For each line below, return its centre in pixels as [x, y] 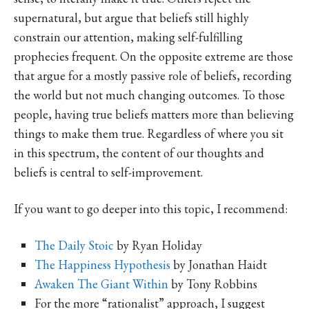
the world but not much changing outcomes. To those [149, 94]
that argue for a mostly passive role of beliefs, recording [153, 75]
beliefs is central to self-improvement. [108, 172]
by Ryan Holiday [158, 245]
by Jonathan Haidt [219, 264]
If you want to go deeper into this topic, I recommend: [151, 208]
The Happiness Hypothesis [102, 264]
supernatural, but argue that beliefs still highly [131, 17]
